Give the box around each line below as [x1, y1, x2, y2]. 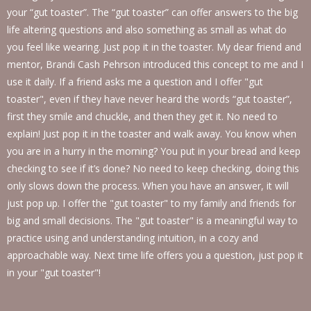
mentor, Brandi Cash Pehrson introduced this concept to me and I [7, 58, 303, 71]
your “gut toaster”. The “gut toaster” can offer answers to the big [7, 6, 298, 19]
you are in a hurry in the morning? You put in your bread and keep [7, 144, 301, 158]
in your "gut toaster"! [7, 266, 101, 279]
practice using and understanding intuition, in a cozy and [7, 231, 258, 244]
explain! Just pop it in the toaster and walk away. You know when [7, 127, 296, 140]
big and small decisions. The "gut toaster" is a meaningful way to [7, 214, 298, 227]
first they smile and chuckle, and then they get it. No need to [7, 110, 278, 123]
